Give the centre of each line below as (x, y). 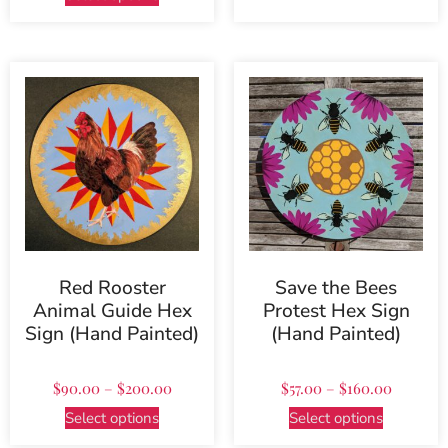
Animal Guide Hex (112, 311)
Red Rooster (112, 288)
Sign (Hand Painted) (112, 334)
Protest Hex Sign (336, 311)
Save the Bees (336, 288)
